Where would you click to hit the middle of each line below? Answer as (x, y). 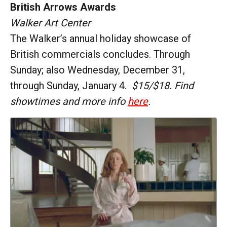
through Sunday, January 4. (71, 85)
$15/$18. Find (163, 85)
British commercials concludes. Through (100, 54)
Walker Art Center (50, 23)
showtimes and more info (69, 101)
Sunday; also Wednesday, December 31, (98, 70)
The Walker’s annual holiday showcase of (101, 38)
